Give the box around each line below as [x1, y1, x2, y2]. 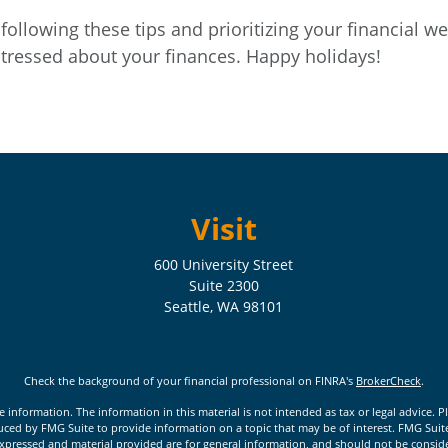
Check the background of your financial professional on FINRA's [24, 373, 356, 388]
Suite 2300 [188, 276, 259, 295]
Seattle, [164, 297, 214, 316]
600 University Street [154, 255, 294, 274]
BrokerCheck [356, 373, 421, 388]
